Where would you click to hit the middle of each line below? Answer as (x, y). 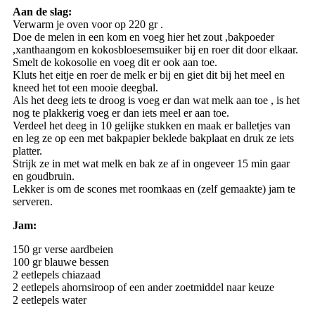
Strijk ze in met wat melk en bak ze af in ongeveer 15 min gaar (151, 164)
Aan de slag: (43, 12)
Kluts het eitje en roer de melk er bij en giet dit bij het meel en (148, 75)
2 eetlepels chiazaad (56, 275)
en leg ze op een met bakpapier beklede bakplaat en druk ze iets (153, 139)
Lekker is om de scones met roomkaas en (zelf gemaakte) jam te (154, 189)
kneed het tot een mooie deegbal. (85, 88)
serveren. (32, 202)
